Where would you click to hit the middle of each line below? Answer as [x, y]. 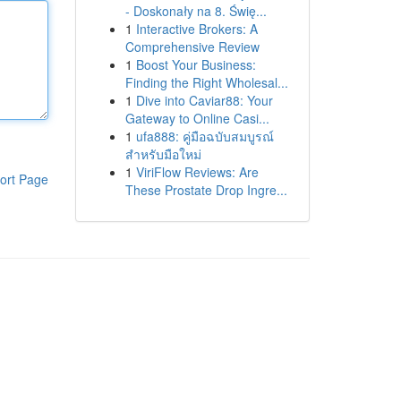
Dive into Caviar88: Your [204, 100]
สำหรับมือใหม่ [163, 154]
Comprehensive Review [192, 47]
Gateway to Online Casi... [197, 118]
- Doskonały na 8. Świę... [196, 11]
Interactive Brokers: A [196, 29]
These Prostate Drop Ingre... [206, 190]
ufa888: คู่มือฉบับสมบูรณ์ [205, 136]
